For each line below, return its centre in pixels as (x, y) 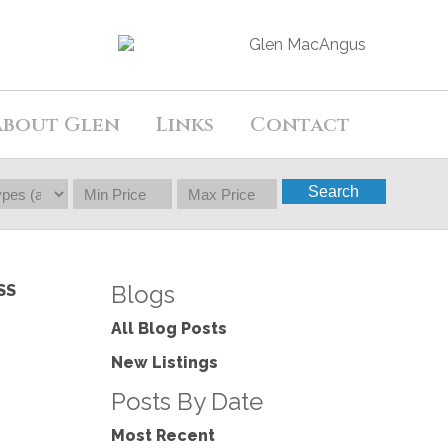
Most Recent (163, 435)
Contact (300, 124)
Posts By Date (187, 401)
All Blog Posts (169, 328)
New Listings (164, 362)
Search (334, 191)
